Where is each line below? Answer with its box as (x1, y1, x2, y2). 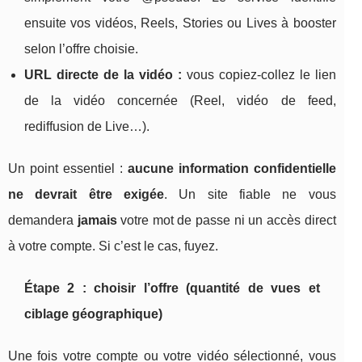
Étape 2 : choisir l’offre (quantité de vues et (24, 281, 320, 296)
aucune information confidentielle (127, 162, 336, 176)
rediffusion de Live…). (24, 120, 149, 134)
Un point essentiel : (8, 162, 128, 176)
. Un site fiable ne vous (163, 187, 336, 202)
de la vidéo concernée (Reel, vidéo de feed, (24, 94, 336, 108)
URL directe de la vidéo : (24, 68, 182, 82)
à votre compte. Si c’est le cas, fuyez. (8, 239, 218, 254)
